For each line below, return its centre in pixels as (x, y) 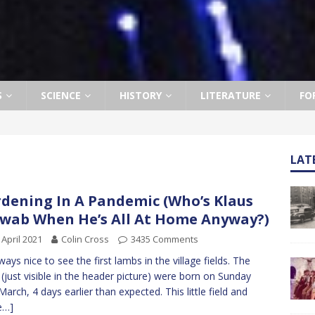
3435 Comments (165, 239)
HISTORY (141, 95)
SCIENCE (61, 95)
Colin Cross (85, 239)
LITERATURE (231, 95)
